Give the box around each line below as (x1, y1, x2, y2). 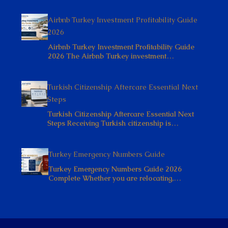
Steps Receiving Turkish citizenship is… (47, 118, 179, 128)
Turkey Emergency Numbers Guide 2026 (48, 164, 182, 174)
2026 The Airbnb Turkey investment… (48, 51, 174, 61)
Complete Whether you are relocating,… (48, 173, 182, 183)
